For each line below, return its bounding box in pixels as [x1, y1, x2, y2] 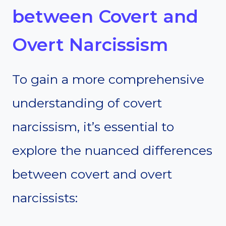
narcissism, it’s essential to [12, 119, 174, 135]
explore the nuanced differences [12, 143, 212, 158]
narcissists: [12, 190, 78, 206]
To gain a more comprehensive [12, 72, 204, 87]
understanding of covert [12, 95, 162, 111]
